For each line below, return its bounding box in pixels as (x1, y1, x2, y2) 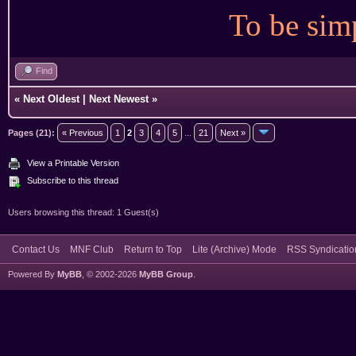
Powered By (8, 269, 57, 279)
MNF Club (70, 243, 114, 255)
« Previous (62, 127, 103, 137)
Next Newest (89, 92, 149, 105)
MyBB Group (139, 269, 193, 279)
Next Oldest (23, 92, 79, 105)
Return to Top (124, 243, 182, 255)
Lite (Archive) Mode (192, 243, 277, 255)
